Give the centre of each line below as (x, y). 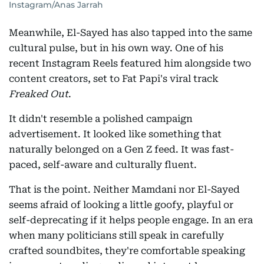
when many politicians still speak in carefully (116, 236)
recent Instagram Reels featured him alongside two (130, 64)
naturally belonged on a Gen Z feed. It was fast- (121, 150)
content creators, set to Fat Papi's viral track (114, 79)
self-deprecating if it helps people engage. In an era (131, 220)
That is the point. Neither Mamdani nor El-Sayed (124, 190)
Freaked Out (39, 94)
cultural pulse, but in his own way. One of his (116, 48)
